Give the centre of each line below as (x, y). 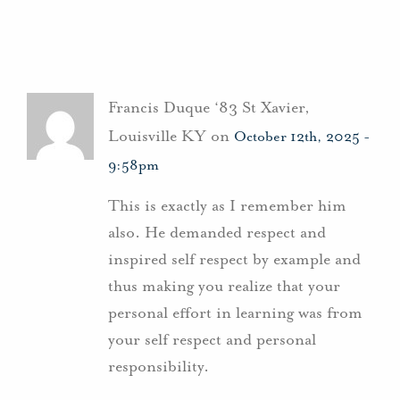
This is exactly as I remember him (227, 205)
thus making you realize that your (224, 285)
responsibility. (158, 366)
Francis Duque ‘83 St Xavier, (209, 108)
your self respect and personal (212, 339)
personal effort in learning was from (235, 312)
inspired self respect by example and (234, 258)
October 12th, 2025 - (302, 137)
